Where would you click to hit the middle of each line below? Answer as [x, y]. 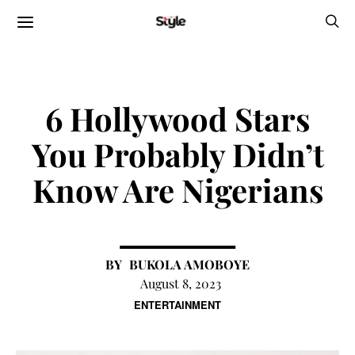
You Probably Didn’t [177, 154]
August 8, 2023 [181, 283]
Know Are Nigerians [177, 190]
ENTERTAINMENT [177, 305]
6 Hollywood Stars [177, 118]
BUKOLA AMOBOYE [189, 264]
